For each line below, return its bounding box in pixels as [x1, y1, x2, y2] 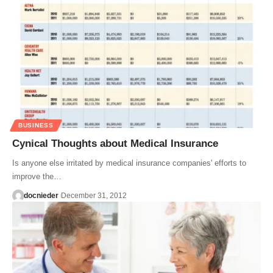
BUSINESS [18, 121, 54, 129]
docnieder [23, 191, 58, 200]
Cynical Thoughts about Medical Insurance [12, 137, 218, 149]
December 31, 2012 [60, 191, 127, 200]
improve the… [12, 171, 62, 181]
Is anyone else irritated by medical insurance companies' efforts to [12, 158, 246, 168]
